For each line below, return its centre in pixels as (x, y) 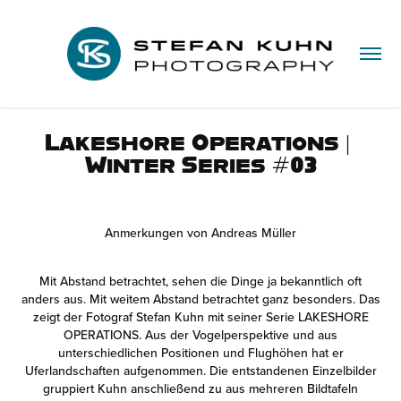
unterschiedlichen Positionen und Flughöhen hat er (200, 353)
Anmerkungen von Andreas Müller (200, 233)
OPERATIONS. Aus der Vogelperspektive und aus (200, 335)
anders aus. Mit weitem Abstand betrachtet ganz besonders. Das (200, 299)
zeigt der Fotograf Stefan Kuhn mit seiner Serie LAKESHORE (200, 317)
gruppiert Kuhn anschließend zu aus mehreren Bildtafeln (200, 388)
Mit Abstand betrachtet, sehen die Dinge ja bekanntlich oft (200, 281)
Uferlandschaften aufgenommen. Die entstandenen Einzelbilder (200, 371)
